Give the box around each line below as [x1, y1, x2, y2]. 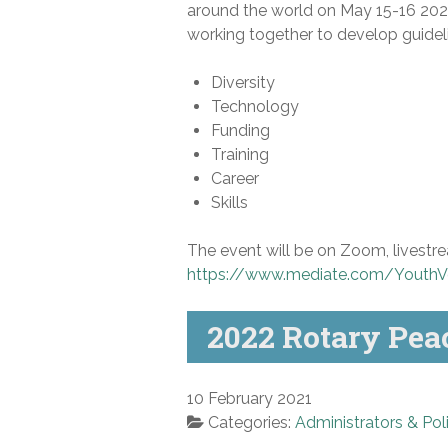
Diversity [211, 72, 275, 92]
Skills [211, 192, 248, 212]
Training [211, 144, 269, 164]
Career [211, 168, 259, 188]
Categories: [208, 412, 295, 432]
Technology [211, 96, 299, 116]
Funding [211, 120, 270, 140]
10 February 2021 [187, 388, 312, 408]
